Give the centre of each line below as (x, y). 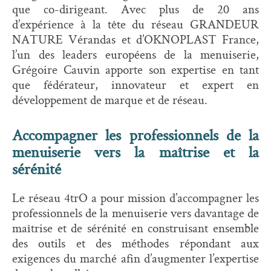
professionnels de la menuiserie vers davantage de (135, 213)
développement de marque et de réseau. (110, 100)
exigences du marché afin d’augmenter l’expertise (135, 258)
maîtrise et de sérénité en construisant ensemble (135, 228)
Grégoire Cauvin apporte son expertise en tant (135, 69)
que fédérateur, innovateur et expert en (135, 84)
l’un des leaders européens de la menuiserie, (135, 54)
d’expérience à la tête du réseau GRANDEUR (135, 24)
